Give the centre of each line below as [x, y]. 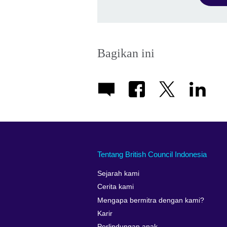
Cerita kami [116, 187]
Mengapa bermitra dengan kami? [151, 200]
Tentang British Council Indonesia [152, 155]
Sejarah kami [118, 173]
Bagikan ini [126, 53]
